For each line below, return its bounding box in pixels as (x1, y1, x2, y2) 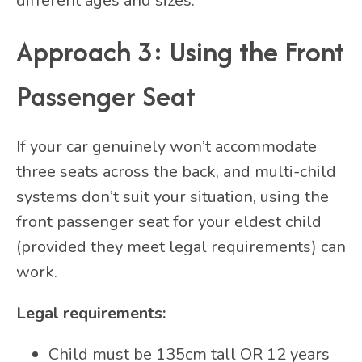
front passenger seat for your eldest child (16, 210, 322, 233)
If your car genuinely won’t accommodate (16, 135, 317, 158)
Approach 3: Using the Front (16, 31, 344, 71)
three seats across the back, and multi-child (16, 160, 336, 183)
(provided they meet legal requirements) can (16, 235, 346, 258)
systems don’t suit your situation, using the (16, 185, 329, 208)
